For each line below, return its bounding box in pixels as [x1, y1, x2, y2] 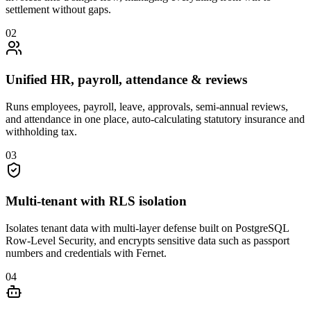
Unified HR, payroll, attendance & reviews [6, 72, 247, 87]
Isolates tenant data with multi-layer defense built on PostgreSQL [6, 221, 289, 234]
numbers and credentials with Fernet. [6, 246, 167, 259]
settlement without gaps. [6, 3, 111, 16]
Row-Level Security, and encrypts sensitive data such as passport [6, 234, 289, 246]
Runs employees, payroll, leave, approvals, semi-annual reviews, [6, 100, 288, 112]
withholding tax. [6, 125, 77, 137]
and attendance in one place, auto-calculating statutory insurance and [6, 112, 305, 125]
